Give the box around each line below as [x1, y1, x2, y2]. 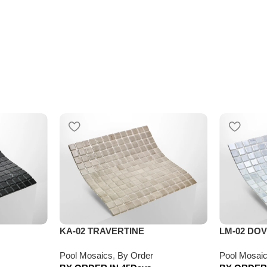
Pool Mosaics [59, 250, 113, 260]
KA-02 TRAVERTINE [59, 225, 144, 236]
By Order [117, 250, 153, 260]
